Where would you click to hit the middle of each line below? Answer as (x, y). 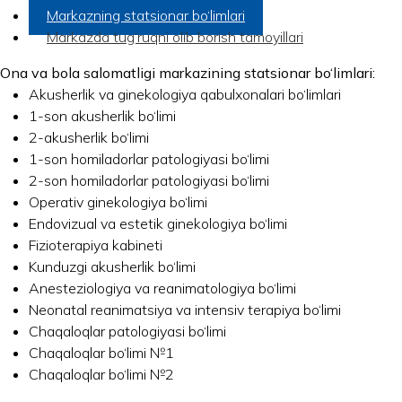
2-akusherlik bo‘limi (89, 137)
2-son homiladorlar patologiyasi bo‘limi (149, 180)
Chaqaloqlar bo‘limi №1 (101, 353)
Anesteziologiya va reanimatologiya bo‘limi (162, 288)
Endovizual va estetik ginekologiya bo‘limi (158, 223)
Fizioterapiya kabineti (96, 245)
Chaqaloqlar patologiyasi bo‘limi (127, 331)
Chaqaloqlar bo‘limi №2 (101, 374)
